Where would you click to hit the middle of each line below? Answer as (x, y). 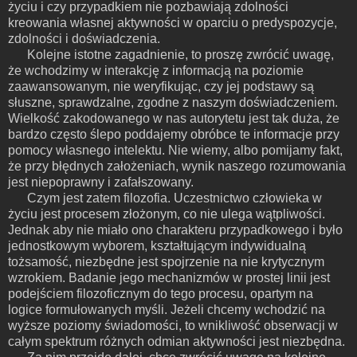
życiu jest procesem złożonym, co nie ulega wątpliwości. (167, 214)
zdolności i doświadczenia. (84, 38)
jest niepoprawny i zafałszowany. (102, 182)
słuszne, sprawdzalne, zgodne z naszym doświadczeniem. (173, 102)
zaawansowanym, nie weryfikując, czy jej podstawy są (161, 86)
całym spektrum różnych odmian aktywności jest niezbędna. (177, 341)
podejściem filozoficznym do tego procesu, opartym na (161, 293)
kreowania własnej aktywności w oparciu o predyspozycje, (173, 22)
